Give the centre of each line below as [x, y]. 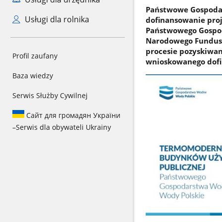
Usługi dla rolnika [56, 19]
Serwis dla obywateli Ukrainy [63, 127]
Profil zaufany [35, 56]
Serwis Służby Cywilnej [50, 95]
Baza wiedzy [33, 76]
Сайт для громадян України [72, 115]
